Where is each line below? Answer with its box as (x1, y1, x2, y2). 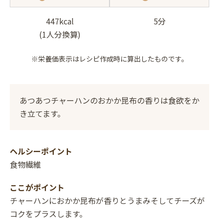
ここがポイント (10, 181, 65, 193)
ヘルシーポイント (10, 145, 72, 157)
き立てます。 (20, 107, 65, 119)
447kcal (45, 15, 74, 27)
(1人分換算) (39, 28, 81, 41)
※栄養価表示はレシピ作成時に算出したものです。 (31, 53, 188, 64)
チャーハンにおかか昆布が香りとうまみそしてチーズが (10, 194, 205, 206)
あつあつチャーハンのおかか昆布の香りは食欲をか (20, 94, 199, 106)
